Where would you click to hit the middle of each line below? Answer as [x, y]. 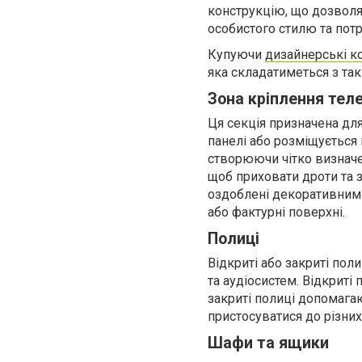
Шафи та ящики [268, 343]
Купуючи [236, 55]
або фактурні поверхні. [276, 212]
